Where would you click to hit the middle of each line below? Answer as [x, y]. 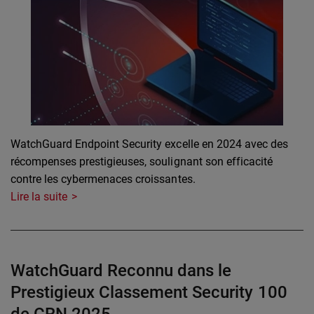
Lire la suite [39, 197]
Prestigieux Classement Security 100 [149, 293]
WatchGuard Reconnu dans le [121, 271]
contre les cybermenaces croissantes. [103, 179]
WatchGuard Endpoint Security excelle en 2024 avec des [149, 144]
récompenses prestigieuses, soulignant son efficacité [142, 162]
